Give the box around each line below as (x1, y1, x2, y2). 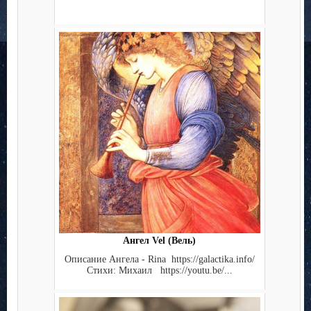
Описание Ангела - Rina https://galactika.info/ (64, 253, 255, 264)
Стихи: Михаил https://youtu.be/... (86, 264, 233, 276)
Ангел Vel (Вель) (123, 235, 196, 246)
